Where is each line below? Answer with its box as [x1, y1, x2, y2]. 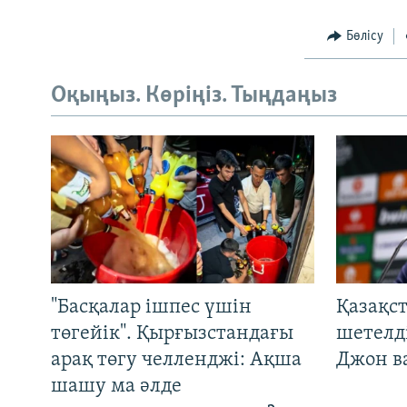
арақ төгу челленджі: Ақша [51, 349, 302, 371]
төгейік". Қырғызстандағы [51, 323, 293, 344]
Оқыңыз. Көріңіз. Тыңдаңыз [51, 84, 337, 109]
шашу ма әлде [51, 375, 182, 397]
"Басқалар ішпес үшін [51, 296, 252, 318]
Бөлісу [345, 28, 383, 44]
